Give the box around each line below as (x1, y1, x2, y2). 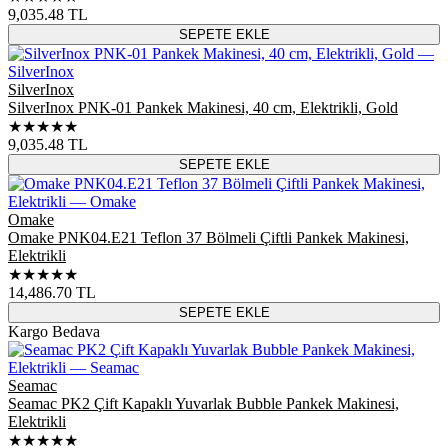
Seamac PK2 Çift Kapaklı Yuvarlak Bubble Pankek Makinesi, (8, 394, 399, 412)
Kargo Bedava (8, 322, 100, 340)
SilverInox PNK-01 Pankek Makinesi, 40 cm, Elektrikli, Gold (8, 98, 398, 116)
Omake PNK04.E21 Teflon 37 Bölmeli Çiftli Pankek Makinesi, (8, 228, 409, 246)
